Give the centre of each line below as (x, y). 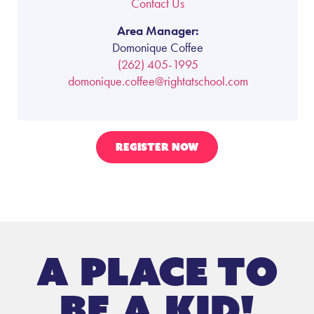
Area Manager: (158, 30)
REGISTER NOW (157, 148)
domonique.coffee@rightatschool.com (158, 81)
